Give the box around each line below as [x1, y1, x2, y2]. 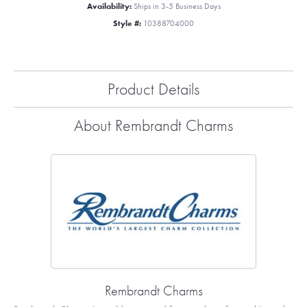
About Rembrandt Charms [74, 114, 233, 136]
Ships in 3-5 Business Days [133, 1, 221, 12]
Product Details [108, 78, 199, 100]
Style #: [113, 19, 141, 29]
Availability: [86, 1, 132, 12]
